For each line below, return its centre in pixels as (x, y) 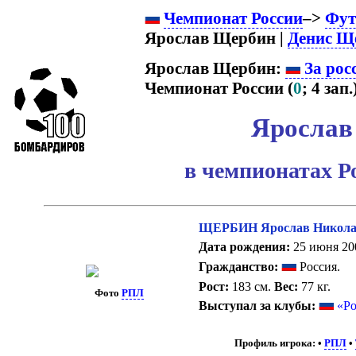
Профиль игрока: (275, 344)
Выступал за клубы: (257, 306)
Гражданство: (238, 266)
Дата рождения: (244, 247)
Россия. (318, 266)
